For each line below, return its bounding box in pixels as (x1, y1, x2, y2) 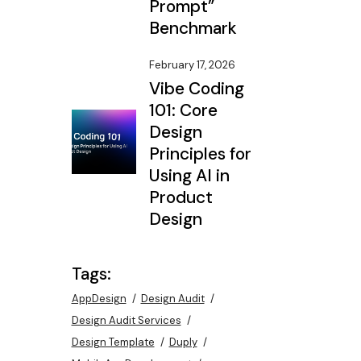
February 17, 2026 (148, 58, 235, 72)
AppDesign (71, 292, 127, 305)
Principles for (148, 143, 251, 165)
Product (148, 186, 213, 209)
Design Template (71, 335, 155, 349)
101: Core (148, 99, 218, 122)
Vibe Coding (148, 77, 244, 100)
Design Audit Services (71, 313, 181, 327)
